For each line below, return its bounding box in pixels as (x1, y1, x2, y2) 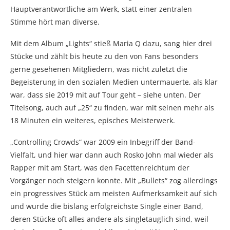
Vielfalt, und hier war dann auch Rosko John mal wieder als (10, 149, 214, 160)
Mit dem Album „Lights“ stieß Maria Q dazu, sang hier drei (10, 38, 212, 48)
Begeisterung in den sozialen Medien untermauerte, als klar (10, 76, 218, 87)
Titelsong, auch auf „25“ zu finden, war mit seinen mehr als (10, 102, 214, 112)
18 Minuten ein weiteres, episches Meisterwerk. (10, 115, 175, 125)
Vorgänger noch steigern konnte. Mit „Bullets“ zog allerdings (10, 175, 218, 185)
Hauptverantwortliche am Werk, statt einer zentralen (10, 4, 192, 14)
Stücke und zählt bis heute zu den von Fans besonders (10, 51, 199, 61)
